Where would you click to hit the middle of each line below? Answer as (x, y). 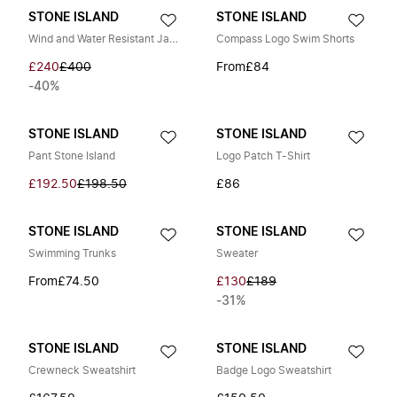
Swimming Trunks (72, 253)
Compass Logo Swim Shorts (285, 39)
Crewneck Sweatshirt (82, 370)
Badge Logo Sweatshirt (274, 370)
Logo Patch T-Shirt (263, 156)
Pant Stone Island (72, 156)
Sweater (237, 253)
